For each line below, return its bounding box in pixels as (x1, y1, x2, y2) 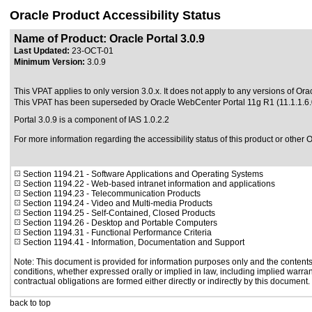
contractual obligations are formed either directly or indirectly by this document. (14, 276, 310, 286)
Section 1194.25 (23, 208, 84, 218)
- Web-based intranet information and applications (84, 179, 275, 189)
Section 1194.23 (23, 189, 84, 198)
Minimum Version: (14, 57, 85, 67)
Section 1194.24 (23, 198, 84, 208)
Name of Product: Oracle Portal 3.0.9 (14, 33, 205, 45)
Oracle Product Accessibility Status (10, 8, 221, 22)
